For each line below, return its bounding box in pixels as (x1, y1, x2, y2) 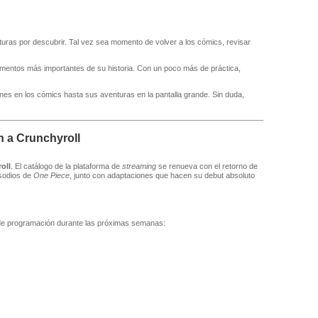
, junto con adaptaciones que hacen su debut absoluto (69, 171, 255, 180)
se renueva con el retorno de (155, 162, 258, 171)
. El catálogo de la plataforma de (10, 162, 122, 171)
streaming (121, 162, 156, 171)
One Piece (33, 171, 70, 180)
